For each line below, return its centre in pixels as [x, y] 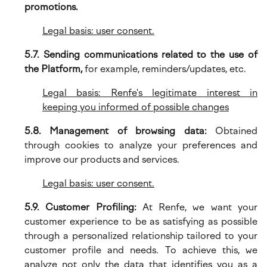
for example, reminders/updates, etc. [164, 69]
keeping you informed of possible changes [136, 107]
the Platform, [53, 69]
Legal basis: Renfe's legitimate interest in [150, 93]
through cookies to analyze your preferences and [141, 145]
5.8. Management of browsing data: [120, 131]
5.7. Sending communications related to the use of [141, 55]
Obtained [236, 131]
